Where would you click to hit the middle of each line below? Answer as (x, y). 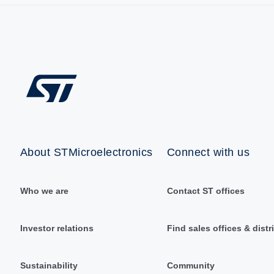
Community (191, 265)
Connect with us (208, 152)
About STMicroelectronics (86, 152)
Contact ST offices (206, 191)
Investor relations (57, 228)
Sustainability (49, 265)
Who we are (44, 191)
